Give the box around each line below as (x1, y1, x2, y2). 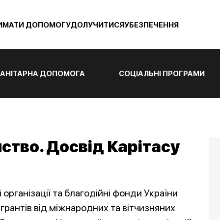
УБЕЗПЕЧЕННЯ (124, 21, 179, 29)
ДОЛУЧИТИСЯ (71, 21, 124, 29)
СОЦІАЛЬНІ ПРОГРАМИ (119, 69, 205, 78)
